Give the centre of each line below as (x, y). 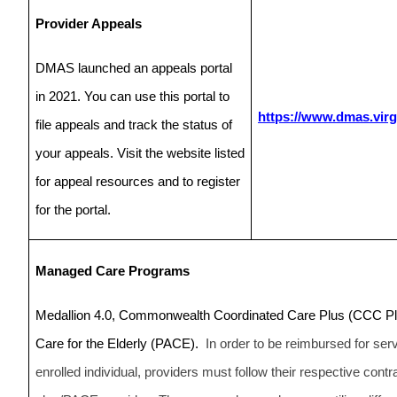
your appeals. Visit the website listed (140, 153)
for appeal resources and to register (138, 181)
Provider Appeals (89, 23)
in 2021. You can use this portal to (132, 96)
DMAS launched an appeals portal (134, 68)
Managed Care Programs (113, 271)
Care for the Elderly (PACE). (121, 343)
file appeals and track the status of (134, 125)
